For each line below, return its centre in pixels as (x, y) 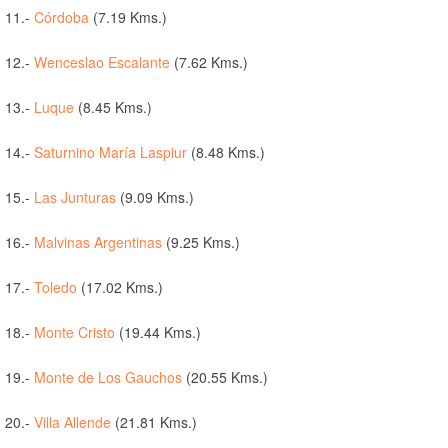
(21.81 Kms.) (154, 422)
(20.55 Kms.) (225, 377)
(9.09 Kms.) (155, 197)
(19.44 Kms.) (158, 332)
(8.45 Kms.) (113, 107)
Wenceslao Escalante (102, 62)
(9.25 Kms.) (201, 242)
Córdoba (61, 17)
